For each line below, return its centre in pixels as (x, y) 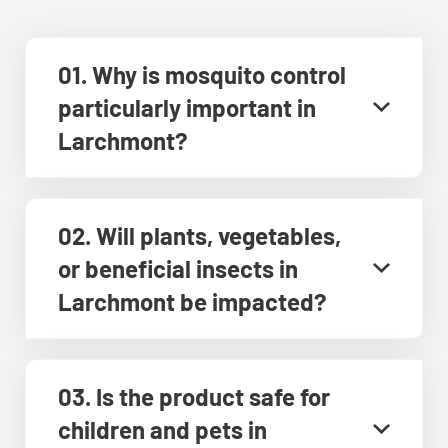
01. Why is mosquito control (202, 74)
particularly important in (187, 107)
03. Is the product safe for (194, 396)
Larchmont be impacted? (192, 301)
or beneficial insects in (178, 268)
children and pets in (162, 429)
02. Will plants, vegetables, (199, 235)
